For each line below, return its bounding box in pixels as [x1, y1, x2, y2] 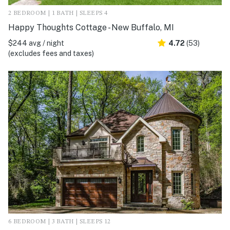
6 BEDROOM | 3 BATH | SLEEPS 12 [8, 218, 111, 225]
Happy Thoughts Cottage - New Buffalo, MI [8, 23, 174, 33]
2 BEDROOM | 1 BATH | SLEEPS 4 [8, 10, 108, 17]
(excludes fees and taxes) [8, 49, 94, 58]
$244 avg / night [8, 39, 64, 48]
